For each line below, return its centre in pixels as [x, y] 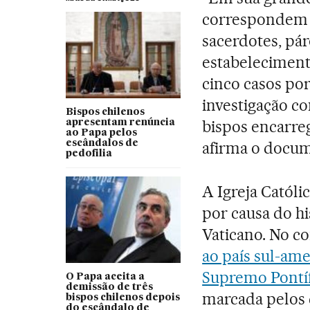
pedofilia [89, 153]
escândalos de [102, 143]
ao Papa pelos [101, 133]
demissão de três [109, 287]
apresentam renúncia [120, 122]
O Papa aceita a [105, 276]
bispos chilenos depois [122, 297]
